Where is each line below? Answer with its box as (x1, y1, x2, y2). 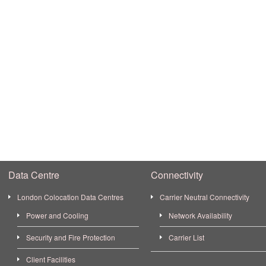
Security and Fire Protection (26, 232, 115, 242)
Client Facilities (26, 254, 75, 264)
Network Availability (169, 210, 232, 220)
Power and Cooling (26, 210, 88, 220)
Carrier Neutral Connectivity (160, 192, 249, 202)
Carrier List (169, 232, 204, 242)
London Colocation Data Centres (17, 192, 123, 202)
